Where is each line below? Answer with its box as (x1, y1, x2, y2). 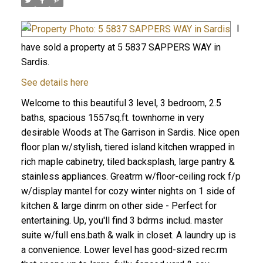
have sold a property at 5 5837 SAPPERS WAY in (21, 42, 221, 53)
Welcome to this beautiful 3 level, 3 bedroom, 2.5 (21, 97, 221, 109)
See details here (21, 77, 89, 89)
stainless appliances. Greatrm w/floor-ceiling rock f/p (21, 171, 241, 183)
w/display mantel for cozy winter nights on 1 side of (21, 186, 235, 197)
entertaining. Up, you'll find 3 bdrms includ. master (21, 215, 223, 227)
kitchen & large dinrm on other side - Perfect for (21, 200, 217, 212)
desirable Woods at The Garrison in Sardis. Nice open (21, 127, 240, 139)
